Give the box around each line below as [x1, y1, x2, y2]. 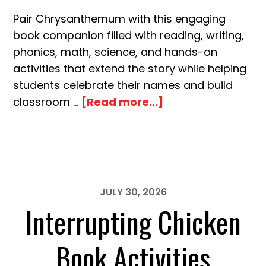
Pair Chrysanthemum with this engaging [13, 11, 226, 26]
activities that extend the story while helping [13, 61, 247, 76]
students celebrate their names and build [13, 78, 233, 93]
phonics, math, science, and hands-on [13, 45, 218, 59]
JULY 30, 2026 [99, 185, 167, 199]
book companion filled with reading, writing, [13, 28, 245, 43]
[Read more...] [81, 94, 164, 109]
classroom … [13, 94, 82, 109]
